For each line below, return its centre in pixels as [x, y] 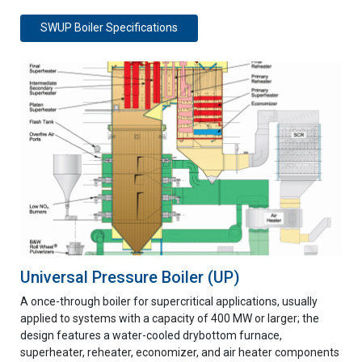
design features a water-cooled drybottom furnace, [151, 335]
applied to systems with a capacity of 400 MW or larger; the [170, 318]
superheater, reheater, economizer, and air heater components [180, 352]
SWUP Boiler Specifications [109, 28]
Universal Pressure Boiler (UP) [130, 277]
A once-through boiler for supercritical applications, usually [169, 301]
